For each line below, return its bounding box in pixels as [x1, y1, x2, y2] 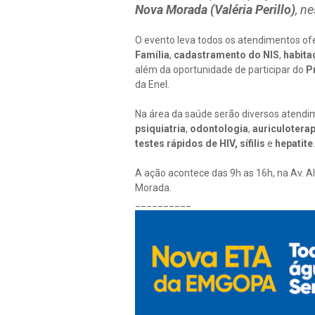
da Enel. [135, 79, 169, 90]
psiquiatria [135, 123, 186, 134]
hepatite [273, 138, 313, 149]
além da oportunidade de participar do [135, 64, 306, 75]
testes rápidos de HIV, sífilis [135, 138, 267, 149]
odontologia [190, 123, 248, 134]
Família [135, 49, 169, 60]
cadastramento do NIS [172, 49, 279, 60]
